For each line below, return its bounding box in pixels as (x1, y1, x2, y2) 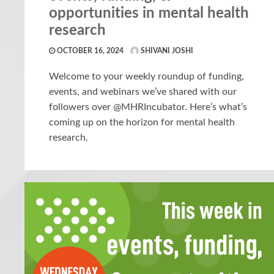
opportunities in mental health (49, 6, 249, 21)
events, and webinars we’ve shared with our (49, 86, 237, 97)
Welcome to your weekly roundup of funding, (49, 71, 244, 81)
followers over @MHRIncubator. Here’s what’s (49, 102, 247, 112)
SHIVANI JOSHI (139, 46, 193, 54)
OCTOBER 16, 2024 (55, 46, 124, 54)
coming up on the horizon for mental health (49, 117, 235, 127)
